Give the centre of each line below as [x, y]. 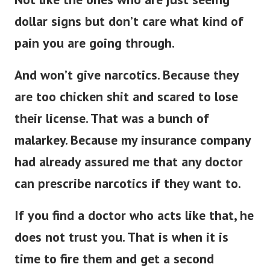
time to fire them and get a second [114, 259]
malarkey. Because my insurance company [133, 140]
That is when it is [178, 237]
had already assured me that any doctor [129, 162]
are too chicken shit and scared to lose [126, 97]
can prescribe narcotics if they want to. [128, 184]
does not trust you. [71, 237]
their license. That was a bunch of [112, 118]
